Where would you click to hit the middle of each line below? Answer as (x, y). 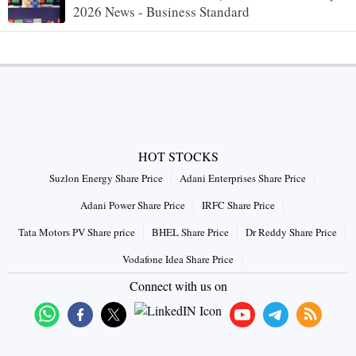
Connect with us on (178, 286)
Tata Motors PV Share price (77, 232)
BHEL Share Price (190, 232)
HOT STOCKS (178, 157)
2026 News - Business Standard (161, 12)
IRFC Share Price (238, 205)
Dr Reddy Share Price (291, 232)
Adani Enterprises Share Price (243, 178)
